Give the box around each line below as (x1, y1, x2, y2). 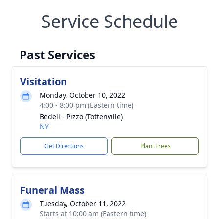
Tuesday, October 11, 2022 (40, 199, 126, 208)
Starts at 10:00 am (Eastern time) (40, 209, 146, 218)
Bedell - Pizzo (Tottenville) (40, 112, 123, 121)
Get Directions (44, 142, 84, 150)
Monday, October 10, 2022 (40, 90, 125, 100)
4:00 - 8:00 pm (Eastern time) (40, 100, 133, 109)
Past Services (20, 46, 95, 63)
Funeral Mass (20, 183, 85, 197)
